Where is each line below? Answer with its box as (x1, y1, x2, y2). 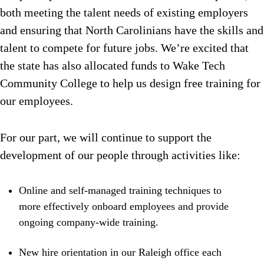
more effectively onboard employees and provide (19, 200, 229, 213)
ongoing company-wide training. (19, 216, 159, 229)
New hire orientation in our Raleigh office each (19, 246, 222, 259)
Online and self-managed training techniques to (19, 184, 222, 197)
